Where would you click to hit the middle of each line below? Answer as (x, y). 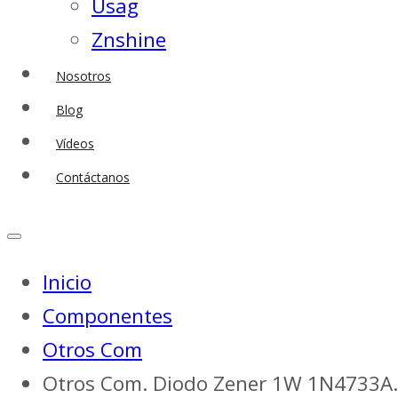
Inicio (67, 283)
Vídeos (75, 144)
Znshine (129, 40)
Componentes (107, 316)
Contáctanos (93, 178)
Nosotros (84, 76)
